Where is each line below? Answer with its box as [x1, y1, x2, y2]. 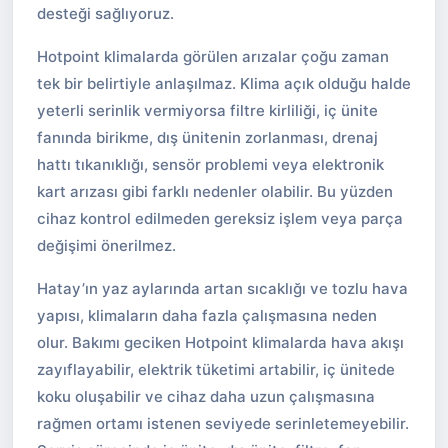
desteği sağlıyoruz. [37, 4, 174, 23]
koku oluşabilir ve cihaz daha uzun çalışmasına [37, 387, 375, 406]
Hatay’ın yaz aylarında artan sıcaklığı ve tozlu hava [37, 279, 408, 298]
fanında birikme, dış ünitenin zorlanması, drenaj [37, 128, 378, 147]
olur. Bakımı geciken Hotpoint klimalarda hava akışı [37, 333, 404, 352]
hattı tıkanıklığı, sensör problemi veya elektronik [37, 155, 384, 174]
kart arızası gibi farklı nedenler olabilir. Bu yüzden [37, 182, 393, 201]
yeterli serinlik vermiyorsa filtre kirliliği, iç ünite [37, 101, 378, 120]
